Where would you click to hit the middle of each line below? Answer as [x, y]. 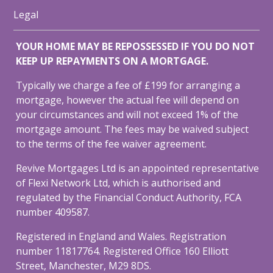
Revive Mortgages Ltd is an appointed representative [138, 168]
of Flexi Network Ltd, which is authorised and [119, 183]
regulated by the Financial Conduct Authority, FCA [129, 198]
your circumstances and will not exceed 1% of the [127, 115]
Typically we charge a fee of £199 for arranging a [128, 86]
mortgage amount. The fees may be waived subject [133, 129]
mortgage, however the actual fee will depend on [128, 100]
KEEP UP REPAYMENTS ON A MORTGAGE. [112, 61]
